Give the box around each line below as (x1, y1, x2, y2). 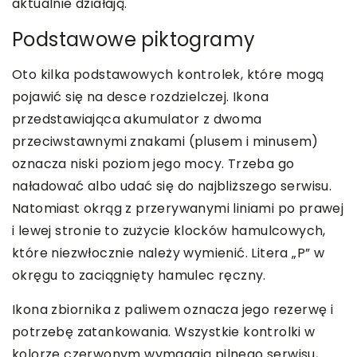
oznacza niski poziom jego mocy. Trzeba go (12, 155, 295, 174)
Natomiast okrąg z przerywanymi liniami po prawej (12, 199, 344, 218)
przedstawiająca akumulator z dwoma (12, 110, 262, 129)
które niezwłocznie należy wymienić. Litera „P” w (12, 244, 325, 263)
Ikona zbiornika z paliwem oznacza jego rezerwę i (12, 300, 334, 320)
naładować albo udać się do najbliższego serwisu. (12, 177, 332, 196)
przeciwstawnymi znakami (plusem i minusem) (12, 132, 319, 151)
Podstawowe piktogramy (12, 26, 256, 53)
